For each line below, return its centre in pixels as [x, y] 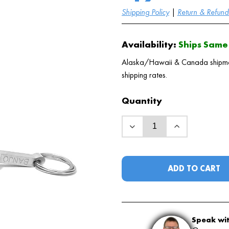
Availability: [149, 44]
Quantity [142, 100]
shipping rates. [144, 75]
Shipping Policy [145, 12]
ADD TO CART [194, 168]
